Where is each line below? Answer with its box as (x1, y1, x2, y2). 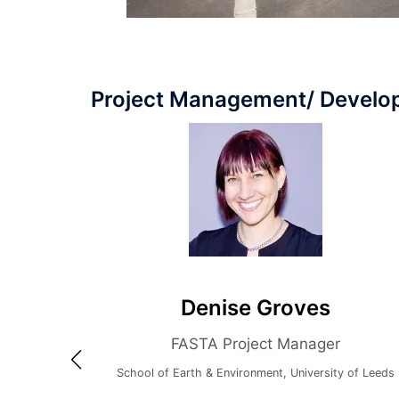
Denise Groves (120, 294, 271, 321)
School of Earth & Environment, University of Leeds (56, 366, 335, 380)
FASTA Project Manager (110, 334, 281, 353)
